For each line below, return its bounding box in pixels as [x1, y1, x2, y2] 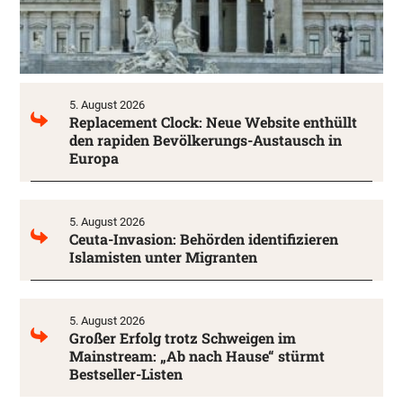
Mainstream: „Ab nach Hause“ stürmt [69, 345, 325, 365]
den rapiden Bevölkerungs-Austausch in [69, 130, 342, 149]
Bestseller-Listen [69, 363, 183, 383]
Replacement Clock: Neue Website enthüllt [69, 112, 357, 131]
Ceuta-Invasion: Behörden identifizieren [69, 228, 338, 248]
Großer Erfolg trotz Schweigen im [69, 327, 296, 347]
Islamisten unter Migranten [69, 246, 257, 266]
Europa [69, 148, 119, 167]
